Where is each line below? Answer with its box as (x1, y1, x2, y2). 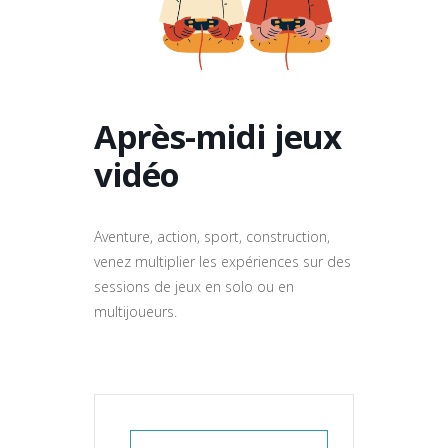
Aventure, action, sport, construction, (94, 227, 330, 247)
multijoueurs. (94, 302, 177, 322)
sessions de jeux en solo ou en (94, 277, 294, 297)
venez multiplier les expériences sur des (94, 252, 351, 272)
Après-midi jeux (94, 114, 341, 160)
